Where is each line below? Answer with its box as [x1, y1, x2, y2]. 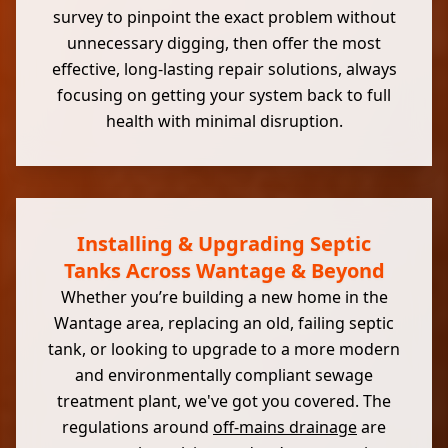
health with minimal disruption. [105, 110, 343, 132]
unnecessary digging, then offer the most [67, 32, 381, 54]
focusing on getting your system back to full [57, 84, 391, 106]
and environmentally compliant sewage [75, 364, 373, 386]
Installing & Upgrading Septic [77, 230, 371, 257]
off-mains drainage [213, 416, 357, 438]
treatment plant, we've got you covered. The [57, 390, 391, 412]
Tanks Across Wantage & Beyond [63, 257, 385, 284]
